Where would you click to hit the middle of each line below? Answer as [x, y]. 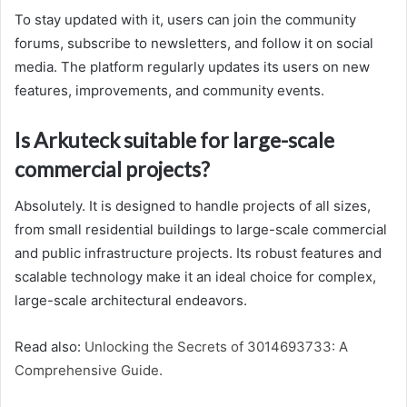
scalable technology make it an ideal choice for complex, [195, 276]
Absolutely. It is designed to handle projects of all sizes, [193, 205]
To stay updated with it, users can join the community [185, 20]
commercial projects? [112, 169]
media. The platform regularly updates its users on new [192, 67]
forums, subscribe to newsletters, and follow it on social [194, 44]
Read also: [50, 346]
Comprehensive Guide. [89, 370]
